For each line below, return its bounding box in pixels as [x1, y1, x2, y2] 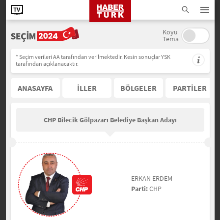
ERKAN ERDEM [131, 174, 172, 183]
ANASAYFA [18, 82, 53, 93]
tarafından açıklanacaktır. [15, 60, 79, 67]
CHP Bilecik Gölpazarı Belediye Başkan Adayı [43, 115, 177, 124]
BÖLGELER [120, 82, 157, 93]
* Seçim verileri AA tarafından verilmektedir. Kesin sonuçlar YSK [15, 53, 170, 60]
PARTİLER [173, 82, 207, 93]
